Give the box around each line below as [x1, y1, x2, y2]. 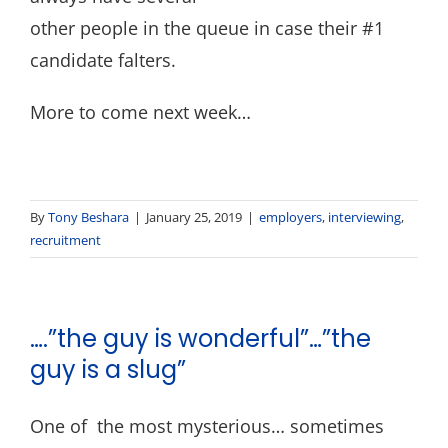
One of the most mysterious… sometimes [30, 414, 384, 438]
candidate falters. [30, 48, 176, 72]
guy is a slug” [30, 353, 186, 386]
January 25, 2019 [146, 208, 242, 226]
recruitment [30, 231, 101, 249]
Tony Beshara [48, 208, 129, 226]
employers [259, 208, 322, 226]
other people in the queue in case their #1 [30, 16, 384, 40]
